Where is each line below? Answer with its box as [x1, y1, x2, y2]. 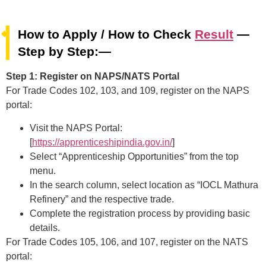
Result [195, 27, 233, 42]
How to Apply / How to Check [18, 27, 195, 42]
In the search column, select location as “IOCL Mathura [30, 179, 258, 190]
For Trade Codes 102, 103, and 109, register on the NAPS [6, 85, 249, 96]
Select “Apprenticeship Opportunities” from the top [30, 151, 239, 161]
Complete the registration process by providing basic [30, 208, 250, 218]
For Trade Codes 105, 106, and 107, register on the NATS [6, 236, 248, 247]
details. [30, 222, 60, 233]
